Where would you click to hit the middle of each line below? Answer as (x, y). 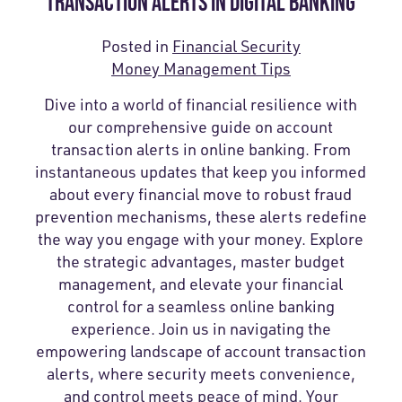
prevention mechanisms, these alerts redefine (201, 217)
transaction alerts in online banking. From (201, 149)
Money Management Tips (201, 69)
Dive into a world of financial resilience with (201, 105)
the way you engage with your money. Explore (201, 239)
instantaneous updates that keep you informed (201, 172)
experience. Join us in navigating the (201, 329)
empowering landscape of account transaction (201, 351)
